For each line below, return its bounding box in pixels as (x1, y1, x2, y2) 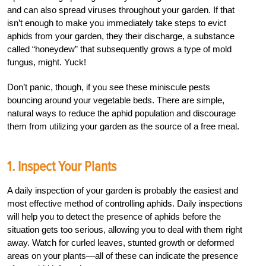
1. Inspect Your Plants (7, 157, 116, 175)
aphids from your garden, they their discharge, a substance (7, 30, 235, 41)
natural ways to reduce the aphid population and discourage (7, 107, 236, 118)
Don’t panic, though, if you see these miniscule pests (7, 81, 210, 92)
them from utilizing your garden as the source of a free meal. (7, 121, 239, 131)
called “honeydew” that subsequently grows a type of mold (7, 43, 232, 54)
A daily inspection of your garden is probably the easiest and (7, 185, 238, 195)
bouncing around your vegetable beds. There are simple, (7, 94, 224, 105)
